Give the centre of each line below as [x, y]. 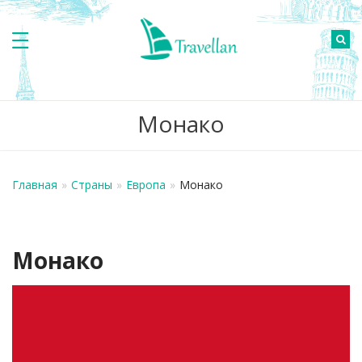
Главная [35, 185]
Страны [92, 185]
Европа [146, 185]
